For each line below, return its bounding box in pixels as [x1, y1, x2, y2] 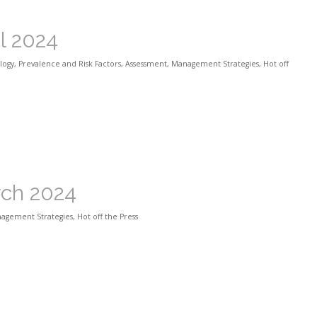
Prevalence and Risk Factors [18, 59, 121, 69]
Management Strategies [171, 59, 259, 69]
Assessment [125, 59, 167, 69]
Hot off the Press [77, 212, 138, 222]
